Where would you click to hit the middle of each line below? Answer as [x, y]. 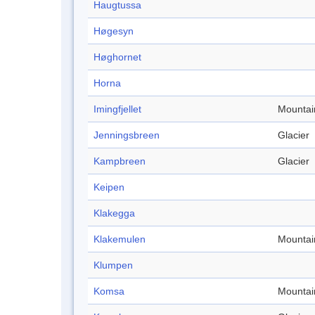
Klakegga [114, 213]
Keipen [109, 187]
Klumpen [113, 265]
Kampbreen [120, 161]
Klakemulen [120, 239]
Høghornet [117, 57]
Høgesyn [114, 31]
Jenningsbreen [127, 135]
